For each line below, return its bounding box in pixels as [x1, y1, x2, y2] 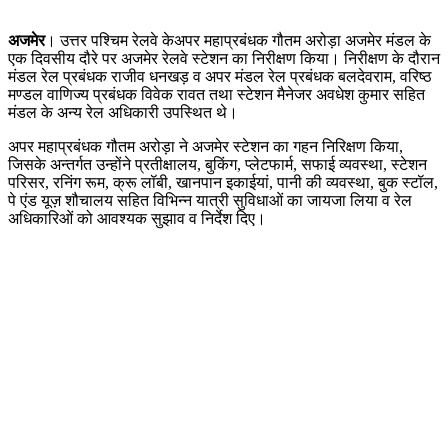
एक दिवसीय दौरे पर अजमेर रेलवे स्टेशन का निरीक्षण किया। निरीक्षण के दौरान [8, 49, 440, 67]
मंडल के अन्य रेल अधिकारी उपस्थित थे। [8, 103, 238, 121]
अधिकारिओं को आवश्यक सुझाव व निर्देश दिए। [8, 209, 266, 227]
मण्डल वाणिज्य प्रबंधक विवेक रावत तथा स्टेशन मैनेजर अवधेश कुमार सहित [8, 85, 425, 103]
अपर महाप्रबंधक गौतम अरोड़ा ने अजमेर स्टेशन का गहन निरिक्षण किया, [8, 137, 403, 155]
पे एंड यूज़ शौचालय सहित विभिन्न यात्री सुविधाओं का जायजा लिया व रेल [8, 191, 412, 209]
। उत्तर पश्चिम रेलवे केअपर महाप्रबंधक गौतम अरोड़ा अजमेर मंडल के [45, 31, 431, 49]
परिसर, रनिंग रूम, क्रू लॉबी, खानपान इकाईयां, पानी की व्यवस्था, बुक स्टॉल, [8, 173, 438, 191]
